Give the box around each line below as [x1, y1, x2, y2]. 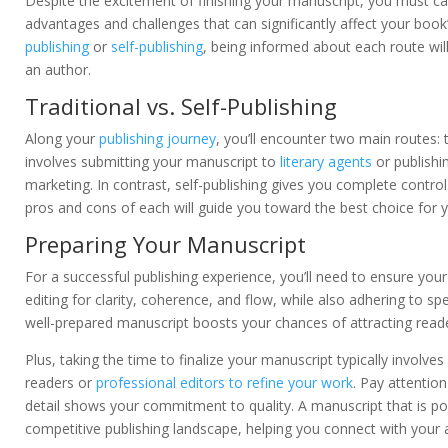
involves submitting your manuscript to [25, 152, 280, 172]
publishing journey [99, 129, 216, 149]
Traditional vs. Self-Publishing [25, 91, 337, 122]
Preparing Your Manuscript [25, 229, 306, 260]
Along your [25, 129, 99, 149]
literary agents [280, 152, 372, 172]
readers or [25, 373, 96, 393]
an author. [25, 60, 91, 80]
